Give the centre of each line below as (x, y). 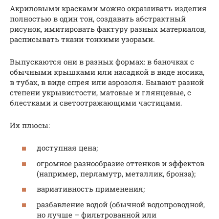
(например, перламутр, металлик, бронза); (117, 173)
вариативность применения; (92, 189)
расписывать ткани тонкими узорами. (82, 39)
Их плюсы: (30, 125)
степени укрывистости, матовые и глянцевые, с (100, 92)
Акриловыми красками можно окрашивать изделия (108, 8)
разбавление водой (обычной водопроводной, (121, 204)
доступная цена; (68, 148)
